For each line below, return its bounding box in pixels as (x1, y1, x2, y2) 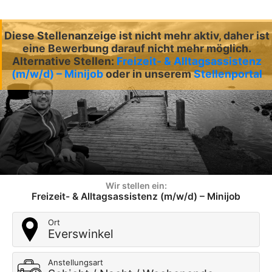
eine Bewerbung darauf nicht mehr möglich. (22, 42, 251, 55)
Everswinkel (48, 226, 114, 241)
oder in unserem (106, 67, 194, 80)
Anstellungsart (48, 257, 103, 267)
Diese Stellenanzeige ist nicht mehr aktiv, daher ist (4, 29, 270, 42)
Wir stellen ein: (105, 180, 167, 191)
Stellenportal (194, 67, 262, 80)
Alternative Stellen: (12, 55, 117, 67)
